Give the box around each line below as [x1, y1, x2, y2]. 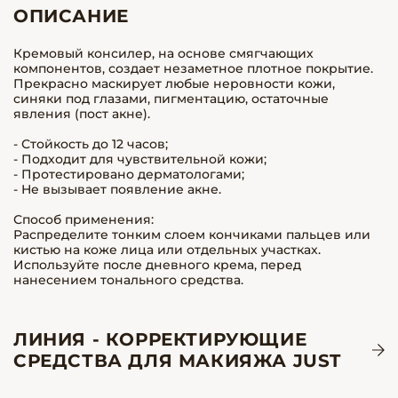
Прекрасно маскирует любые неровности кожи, [13, 76, 335, 92]
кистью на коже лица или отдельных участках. [13, 242, 321, 258]
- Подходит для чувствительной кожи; [13, 151, 267, 167]
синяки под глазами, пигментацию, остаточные [13, 91, 329, 107]
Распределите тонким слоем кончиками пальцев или [13, 227, 370, 243]
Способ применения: [13, 211, 154, 227]
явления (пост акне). [13, 106, 150, 122]
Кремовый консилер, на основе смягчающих [13, 45, 314, 61]
